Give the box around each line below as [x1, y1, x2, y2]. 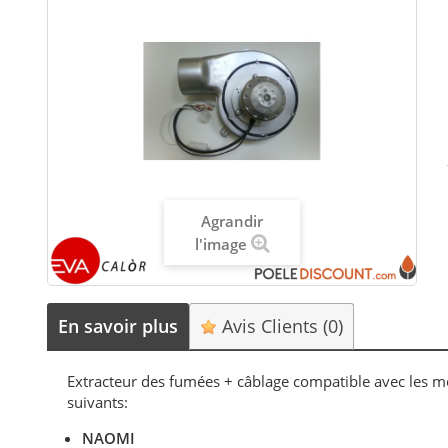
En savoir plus [58, 313, 179, 338]
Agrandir [201, 211, 264, 232]
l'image [194, 234, 247, 255]
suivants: [67, 391, 129, 412]
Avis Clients [217, 313, 324, 338]
